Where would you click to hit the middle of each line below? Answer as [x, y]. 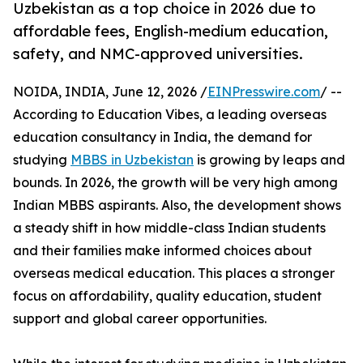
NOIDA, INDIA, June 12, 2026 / [110, 92]
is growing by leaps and [269, 160]
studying [42, 160]
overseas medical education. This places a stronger [174, 273]
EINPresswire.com [264, 92]
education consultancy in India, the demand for [162, 137]
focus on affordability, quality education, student [167, 296]
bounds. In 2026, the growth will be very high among [175, 183]
